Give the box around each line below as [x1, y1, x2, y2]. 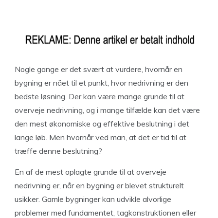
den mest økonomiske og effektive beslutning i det [15, 119, 189, 128]
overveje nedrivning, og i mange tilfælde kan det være [15, 105, 200, 115]
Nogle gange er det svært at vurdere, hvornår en [15, 64, 182, 74]
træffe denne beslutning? [15, 146, 102, 156]
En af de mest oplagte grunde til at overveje [15, 167, 166, 177]
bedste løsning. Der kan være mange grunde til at [15, 91, 184, 101]
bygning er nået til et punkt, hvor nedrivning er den [15, 78, 188, 88]
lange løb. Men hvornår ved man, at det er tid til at [15, 132, 186, 142]
